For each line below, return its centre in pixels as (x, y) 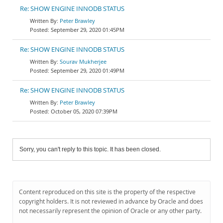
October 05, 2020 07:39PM (84, 111)
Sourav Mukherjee (83, 61)
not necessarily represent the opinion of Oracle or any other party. (110, 211)
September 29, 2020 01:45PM (88, 30)
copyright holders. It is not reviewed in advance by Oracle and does (111, 201)
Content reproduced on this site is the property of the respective (107, 192)
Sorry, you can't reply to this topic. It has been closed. (90, 149)
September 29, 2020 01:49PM (88, 70)
